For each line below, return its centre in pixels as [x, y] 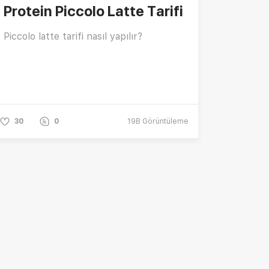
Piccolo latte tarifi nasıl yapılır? [73, 36]
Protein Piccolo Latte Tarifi [93, 11]
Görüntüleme [165, 121]
